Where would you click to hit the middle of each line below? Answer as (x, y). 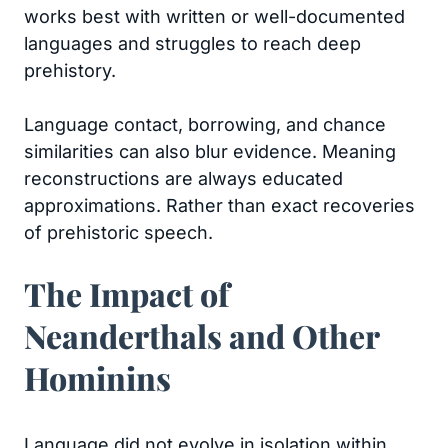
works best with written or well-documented (214, 16)
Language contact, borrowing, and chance (205, 124)
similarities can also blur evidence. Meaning (210, 151)
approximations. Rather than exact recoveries (219, 205)
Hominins (97, 377)
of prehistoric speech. (118, 232)
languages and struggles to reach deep (192, 43)
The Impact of (126, 293)
